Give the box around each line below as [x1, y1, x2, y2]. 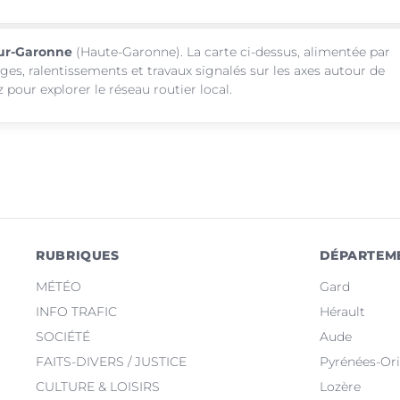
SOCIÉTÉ [36, 328, 91, 345]
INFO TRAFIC [36, 303, 118, 320]
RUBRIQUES [36, 246, 120, 263]
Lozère [319, 378, 361, 395]
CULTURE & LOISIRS [36, 378, 161, 395]
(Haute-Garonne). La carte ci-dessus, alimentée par [72, 44, 390, 59]
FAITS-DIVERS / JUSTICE [36, 353, 187, 370]
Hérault [319, 303, 365, 320]
